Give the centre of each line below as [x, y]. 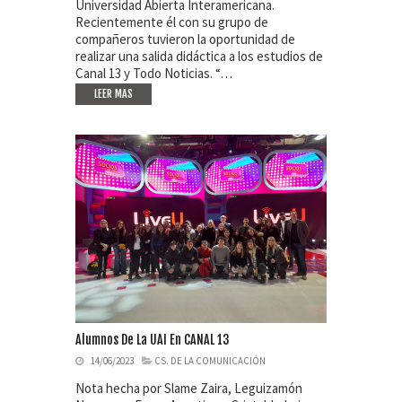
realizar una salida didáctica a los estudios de [199, 56]
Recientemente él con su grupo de [172, 22]
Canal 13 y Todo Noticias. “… [154, 73]
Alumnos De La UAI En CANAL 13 [153, 339]
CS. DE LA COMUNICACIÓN [210, 360]
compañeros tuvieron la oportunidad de [185, 39]
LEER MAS [114, 93]
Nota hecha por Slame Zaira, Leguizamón [189, 388]
